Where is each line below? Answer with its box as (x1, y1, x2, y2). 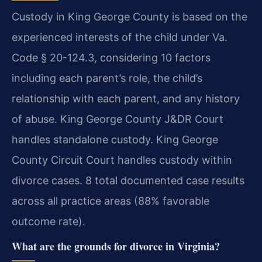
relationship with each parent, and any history (12, 92, 240, 105)
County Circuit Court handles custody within (12, 153, 232, 166)
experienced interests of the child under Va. (12, 30, 227, 43)
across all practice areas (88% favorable (12, 194, 209, 207)
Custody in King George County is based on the (12, 10, 247, 23)
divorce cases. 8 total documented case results (12, 174, 244, 187)
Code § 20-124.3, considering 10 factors (12, 51, 211, 64)
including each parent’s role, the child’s (12, 71, 202, 84)
